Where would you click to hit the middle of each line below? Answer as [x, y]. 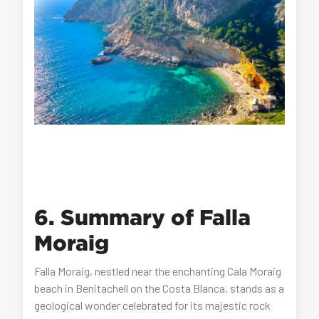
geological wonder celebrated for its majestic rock [153, 305]
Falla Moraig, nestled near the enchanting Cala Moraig [158, 271]
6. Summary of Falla [143, 217]
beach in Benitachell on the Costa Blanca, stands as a [159, 288]
